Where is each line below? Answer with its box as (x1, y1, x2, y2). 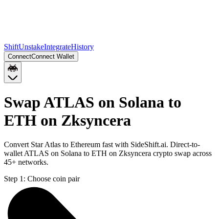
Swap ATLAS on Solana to (4, 93, 181, 111)
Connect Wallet (31, 53, 74, 60)
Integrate (44, 43, 71, 51)
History (71, 43, 94, 51)
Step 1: (4, 174, 25, 183)
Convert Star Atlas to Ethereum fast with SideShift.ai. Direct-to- (4, 140, 200, 149)
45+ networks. (4, 157, 48, 166)
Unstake (19, 43, 44, 51)
